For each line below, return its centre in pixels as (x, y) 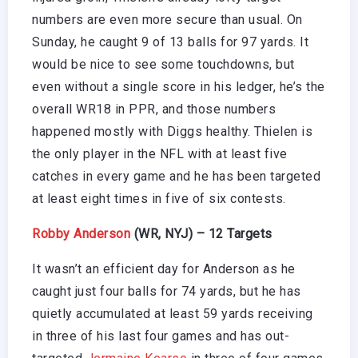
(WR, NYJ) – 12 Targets (201, 234)
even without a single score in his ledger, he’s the (179, 87)
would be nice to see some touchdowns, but (163, 65)
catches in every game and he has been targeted (176, 177)
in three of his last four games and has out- (161, 336)
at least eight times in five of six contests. (159, 199)
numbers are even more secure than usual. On (167, 20)
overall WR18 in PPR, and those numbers (154, 109)
